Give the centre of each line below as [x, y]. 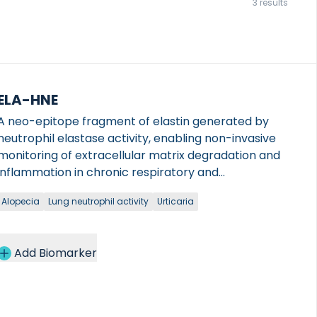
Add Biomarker [56, 253]
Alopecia [21, 201]
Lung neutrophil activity [98, 201]
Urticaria [175, 201]
